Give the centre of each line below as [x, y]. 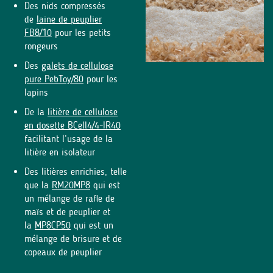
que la [38, 185]
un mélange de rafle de [69, 198]
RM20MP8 [71, 185]
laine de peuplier [69, 19]
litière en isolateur [60, 152]
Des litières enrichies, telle [76, 171]
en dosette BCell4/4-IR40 [73, 125]
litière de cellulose [83, 112]
